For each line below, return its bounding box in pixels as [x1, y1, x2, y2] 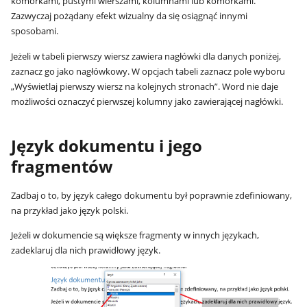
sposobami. [11, 25, 59, 38]
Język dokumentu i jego [11, 135, 203, 158]
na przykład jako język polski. [11, 204, 129, 217]
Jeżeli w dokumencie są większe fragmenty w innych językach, [11, 229, 260, 242]
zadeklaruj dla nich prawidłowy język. [11, 244, 161, 257]
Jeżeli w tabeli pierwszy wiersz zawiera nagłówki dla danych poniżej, [11, 49, 282, 62]
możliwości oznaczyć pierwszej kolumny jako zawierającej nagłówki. [11, 95, 284, 108]
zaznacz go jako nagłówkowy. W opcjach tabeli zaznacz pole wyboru [11, 64, 286, 77]
